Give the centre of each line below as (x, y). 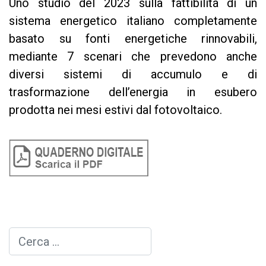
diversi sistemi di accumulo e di (133, 74)
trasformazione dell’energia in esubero (133, 92)
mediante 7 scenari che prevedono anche (133, 56)
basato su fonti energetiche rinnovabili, (133, 39)
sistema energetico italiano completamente (133, 21)
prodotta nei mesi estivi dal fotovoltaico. (115, 110)
